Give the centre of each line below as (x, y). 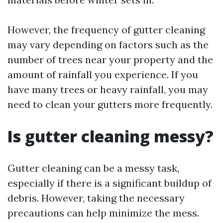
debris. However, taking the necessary (96, 198)
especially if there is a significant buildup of (110, 183)
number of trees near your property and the (110, 59)
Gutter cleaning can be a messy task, (93, 168)
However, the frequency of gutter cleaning (106, 30)
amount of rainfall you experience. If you (103, 74)
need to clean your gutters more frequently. (110, 104)
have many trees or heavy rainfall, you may (108, 89)
